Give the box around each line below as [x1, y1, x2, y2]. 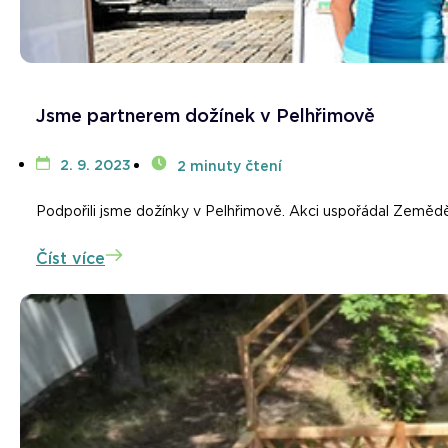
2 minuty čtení [177, 158, 282, 175]
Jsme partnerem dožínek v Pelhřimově [36, 105, 375, 127]
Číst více [36, 249, 105, 269]
